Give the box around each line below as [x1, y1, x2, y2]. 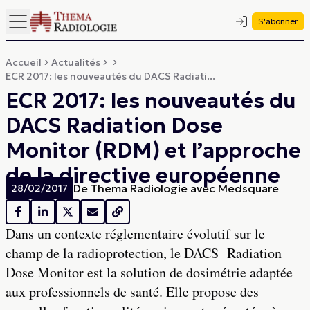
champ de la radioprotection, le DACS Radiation [6, 244, 282, 262]
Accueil [6, 56, 42, 69]
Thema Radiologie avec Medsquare [91, 181, 279, 195]
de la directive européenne [6, 163, 280, 188]
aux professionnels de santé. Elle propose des [6, 282, 259, 301]
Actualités [51, 56, 100, 69]
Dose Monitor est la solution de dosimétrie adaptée [6, 263, 293, 282]
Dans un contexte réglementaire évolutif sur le [6, 224, 265, 243]
